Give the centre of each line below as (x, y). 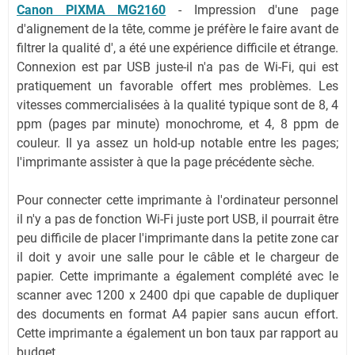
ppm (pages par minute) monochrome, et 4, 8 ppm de (177, 124)
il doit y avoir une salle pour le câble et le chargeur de (177, 257)
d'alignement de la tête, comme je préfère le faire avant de (177, 29)
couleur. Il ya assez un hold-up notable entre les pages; (177, 143)
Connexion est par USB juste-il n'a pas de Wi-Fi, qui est (177, 67)
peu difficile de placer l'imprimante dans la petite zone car (177, 238)
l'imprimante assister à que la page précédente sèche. (166, 162)
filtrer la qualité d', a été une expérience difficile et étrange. (177, 48)
